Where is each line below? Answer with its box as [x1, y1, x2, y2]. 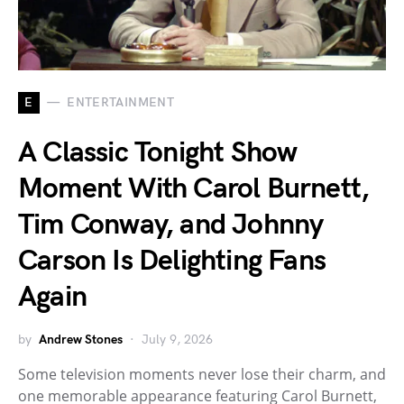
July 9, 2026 [142, 331, 213, 347]
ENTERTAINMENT [67, 95, 174, 111]
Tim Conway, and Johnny [18, 207, 324, 243]
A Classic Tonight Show [18, 134, 298, 170]
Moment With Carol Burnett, [18, 170, 370, 207]
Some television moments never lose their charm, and [18, 363, 386, 384]
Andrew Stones [39, 331, 123, 347]
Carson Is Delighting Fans [18, 243, 326, 279]
